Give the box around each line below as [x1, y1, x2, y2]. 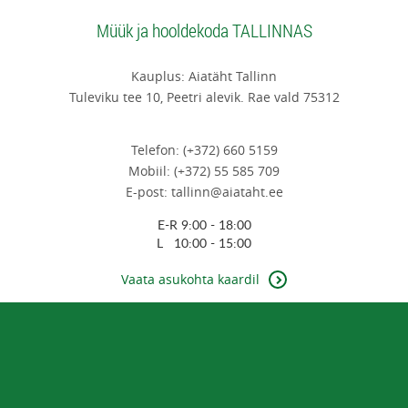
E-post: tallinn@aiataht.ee [125, 183, 283, 201]
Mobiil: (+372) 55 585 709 [128, 162, 280, 180]
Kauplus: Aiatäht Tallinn [131, 67, 277, 86]
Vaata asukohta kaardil [121, 270, 260, 289]
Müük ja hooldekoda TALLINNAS [96, 18, 312, 44]
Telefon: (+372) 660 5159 [130, 141, 278, 159]
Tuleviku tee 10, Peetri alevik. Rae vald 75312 [68, 88, 340, 107]
